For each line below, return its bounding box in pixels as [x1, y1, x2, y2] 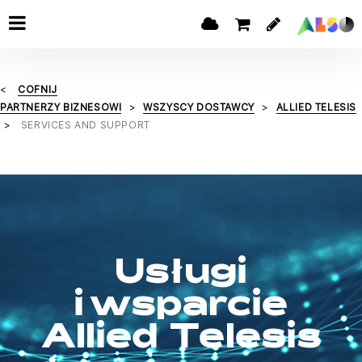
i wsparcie [74, 292, 288, 324]
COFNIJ [18, 83, 57, 95]
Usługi [115, 259, 247, 292]
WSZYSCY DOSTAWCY [143, 101, 255, 113]
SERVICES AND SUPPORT [20, 119, 150, 131]
